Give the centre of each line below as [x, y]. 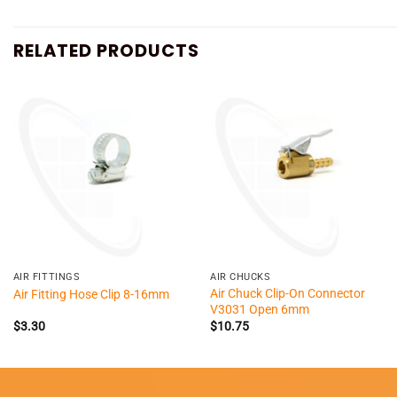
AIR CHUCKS [241, 277]
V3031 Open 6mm [260, 310]
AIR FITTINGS [47, 277]
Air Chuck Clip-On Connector [288, 294]
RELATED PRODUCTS [106, 50]
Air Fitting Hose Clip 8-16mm [91, 294]
